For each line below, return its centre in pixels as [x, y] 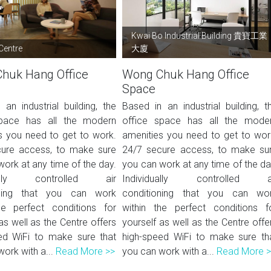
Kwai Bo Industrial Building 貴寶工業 [200, 36]
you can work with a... [170, 251]
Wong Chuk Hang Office [186, 74]
